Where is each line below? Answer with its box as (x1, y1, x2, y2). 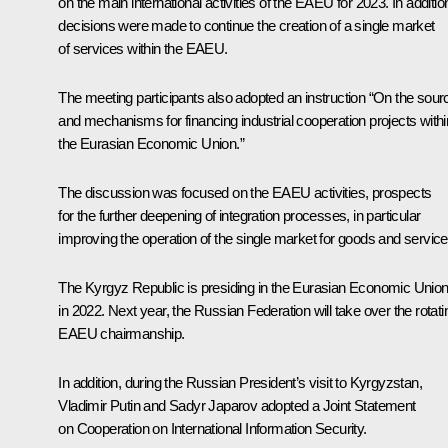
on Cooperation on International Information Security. (58, 419, 367, 437)
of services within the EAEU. (58, 39, 228, 57)
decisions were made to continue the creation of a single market (58, 16, 435, 34)
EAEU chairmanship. (58, 324, 185, 342)
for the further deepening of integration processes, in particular (58, 206, 421, 224)
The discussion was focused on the (58, 183, 272, 201)
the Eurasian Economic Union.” (58, 134, 244, 152)
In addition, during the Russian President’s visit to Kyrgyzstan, (58, 373, 422, 391)
